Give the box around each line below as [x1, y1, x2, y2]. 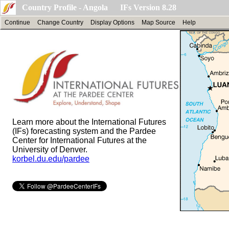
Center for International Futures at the [12, 135, 147, 145]
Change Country [37, 19, 83, 26]
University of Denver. [12, 145, 87, 154]
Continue [5, 19, 30, 26]
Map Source [142, 19, 175, 26]
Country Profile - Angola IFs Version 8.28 [22, 3, 176, 12]
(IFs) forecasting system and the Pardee [12, 126, 156, 135]
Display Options [90, 19, 134, 26]
